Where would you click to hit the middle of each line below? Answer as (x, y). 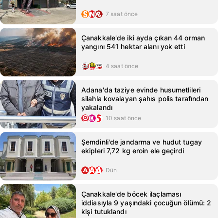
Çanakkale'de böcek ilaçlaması (131, 194)
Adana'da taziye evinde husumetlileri (141, 90)
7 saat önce (122, 14)
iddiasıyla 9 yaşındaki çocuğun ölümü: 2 (146, 203)
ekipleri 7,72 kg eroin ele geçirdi (133, 151)
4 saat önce (122, 66)
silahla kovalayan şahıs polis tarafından (145, 99)
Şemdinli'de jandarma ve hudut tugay (142, 142)
